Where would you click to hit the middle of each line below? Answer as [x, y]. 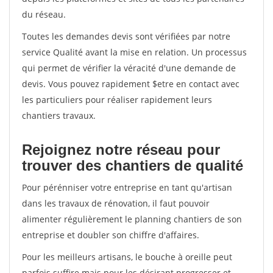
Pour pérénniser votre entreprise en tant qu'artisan [127, 187]
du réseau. [44, 14]
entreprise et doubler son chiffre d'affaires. [111, 235]
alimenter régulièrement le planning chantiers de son [132, 219]
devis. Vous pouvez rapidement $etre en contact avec [131, 84]
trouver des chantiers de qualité [133, 165]
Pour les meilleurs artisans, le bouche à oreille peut [127, 257]
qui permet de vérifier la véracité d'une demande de [129, 68]
